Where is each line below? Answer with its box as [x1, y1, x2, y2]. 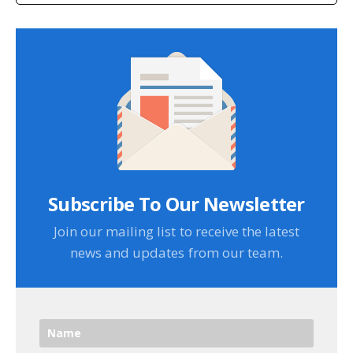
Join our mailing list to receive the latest [54, 222, 299, 241]
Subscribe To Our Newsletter [48, 190, 305, 217]
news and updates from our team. [70, 243, 283, 262]
